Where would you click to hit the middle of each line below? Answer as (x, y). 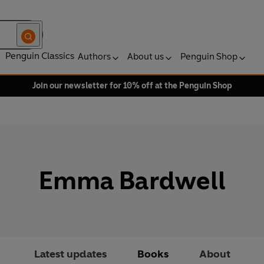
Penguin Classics (40, 56)
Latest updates (70, 254)
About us (146, 56)
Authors (94, 56)
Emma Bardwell (132, 181)
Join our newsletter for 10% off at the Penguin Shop (132, 86)
